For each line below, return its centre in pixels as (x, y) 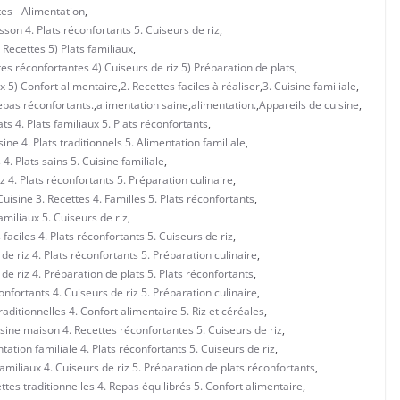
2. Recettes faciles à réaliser (190, 86)
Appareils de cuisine (309, 104)
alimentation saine (142, 104)
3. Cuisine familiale (309, 86)
